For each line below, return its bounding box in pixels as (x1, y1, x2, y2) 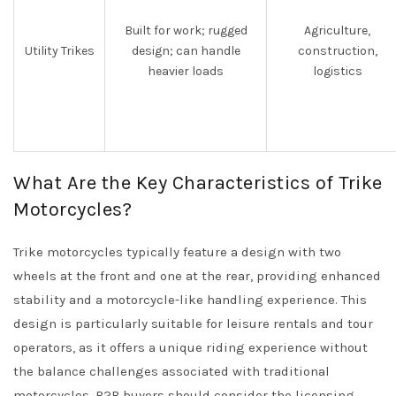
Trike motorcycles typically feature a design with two (13, 244, 341, 260)
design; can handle (131, 43, 240, 58)
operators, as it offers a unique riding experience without (13, 339, 368, 355)
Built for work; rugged (124, 23, 247, 38)
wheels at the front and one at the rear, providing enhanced (13, 268, 381, 284)
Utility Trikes (24, 43, 95, 58)
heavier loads (148, 64, 224, 79)
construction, (297, 43, 377, 58)
